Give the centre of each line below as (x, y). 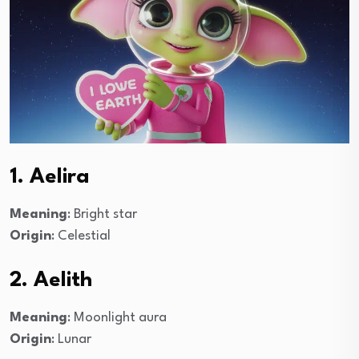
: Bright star (102, 214)
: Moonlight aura (117, 317)
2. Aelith (51, 280)
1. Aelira (50, 177)
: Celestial (81, 236)
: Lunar (71, 339)
